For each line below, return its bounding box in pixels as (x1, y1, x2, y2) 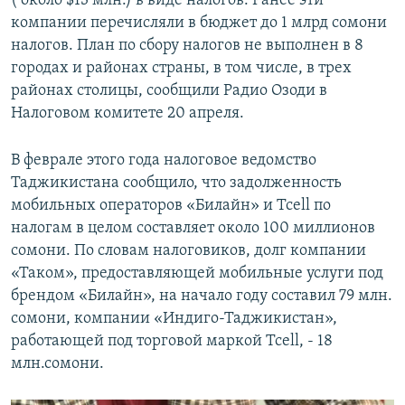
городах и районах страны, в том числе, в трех (11, 60, 352, 78)
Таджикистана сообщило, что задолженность (11, 174, 342, 193)
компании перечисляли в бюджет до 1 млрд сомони (11, 14, 387, 33)
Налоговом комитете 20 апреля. (11, 105, 244, 123)
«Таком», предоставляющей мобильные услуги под (11, 265, 383, 283)
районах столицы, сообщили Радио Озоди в (11, 82, 327, 100)
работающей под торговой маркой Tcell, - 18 (11, 333, 333, 351)
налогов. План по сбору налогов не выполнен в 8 (11, 37, 363, 55)
